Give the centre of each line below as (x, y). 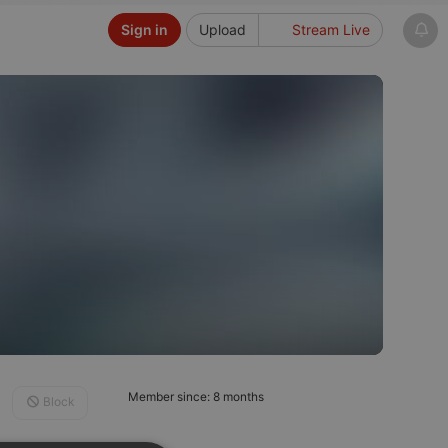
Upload (222, 29)
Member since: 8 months (196, 396)
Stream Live (329, 29)
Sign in (144, 29)
